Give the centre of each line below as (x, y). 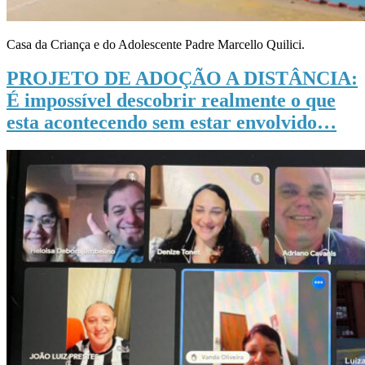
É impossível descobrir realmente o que (171, 101)
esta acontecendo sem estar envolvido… (172, 123)
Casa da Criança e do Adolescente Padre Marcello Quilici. (156, 44)
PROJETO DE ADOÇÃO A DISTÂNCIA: (182, 79)
